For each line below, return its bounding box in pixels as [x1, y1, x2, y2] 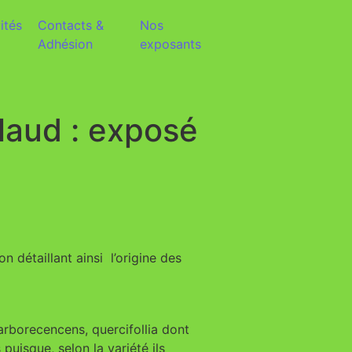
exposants [139, 36, 201, 52]
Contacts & [37, 17, 104, 33]
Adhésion [37, 36, 93, 52]
